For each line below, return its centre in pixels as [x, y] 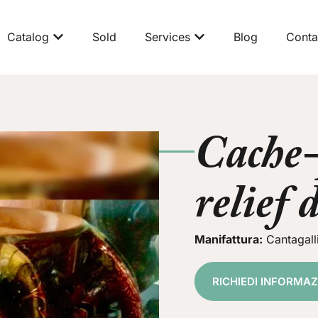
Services [168, 37]
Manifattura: [229, 239]
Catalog [28, 37]
